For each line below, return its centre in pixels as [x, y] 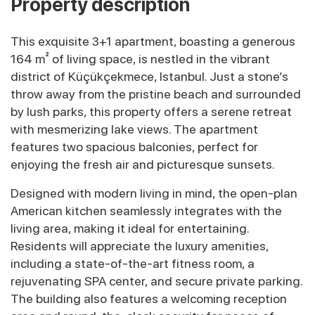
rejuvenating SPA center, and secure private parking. [156, 281]
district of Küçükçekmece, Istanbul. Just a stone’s [149, 77]
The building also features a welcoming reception [149, 299]
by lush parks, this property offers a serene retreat [151, 112]
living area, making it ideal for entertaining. [130, 229]
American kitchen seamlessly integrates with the [146, 211]
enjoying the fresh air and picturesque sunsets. [143, 165]
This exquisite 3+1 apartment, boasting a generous [153, 41]
